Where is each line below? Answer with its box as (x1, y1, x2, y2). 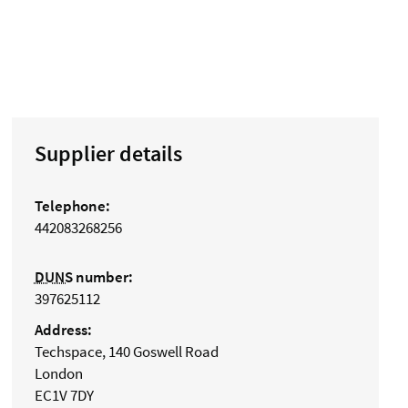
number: (72, 267, 133, 288)
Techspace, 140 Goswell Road (34, 342, 219, 362)
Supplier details (34, 139, 182, 168)
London (34, 363, 83, 384)
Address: (34, 320, 92, 341)
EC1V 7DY (34, 385, 94, 406)
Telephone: (34, 196, 110, 217)
